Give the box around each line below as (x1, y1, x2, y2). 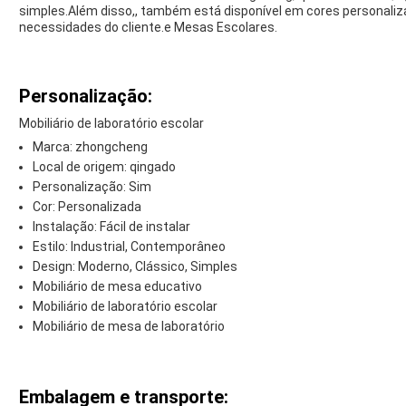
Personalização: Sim (33, 179, 151, 195)
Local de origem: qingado (33, 159, 176, 175)
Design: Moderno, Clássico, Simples (33, 259, 237, 275)
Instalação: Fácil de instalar (33, 219, 190, 235)
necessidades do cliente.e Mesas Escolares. (19, 20, 277, 35)
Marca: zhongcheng (33, 140, 148, 155)
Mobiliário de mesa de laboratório (33, 319, 225, 334)
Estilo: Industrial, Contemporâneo (33, 239, 226, 255)
